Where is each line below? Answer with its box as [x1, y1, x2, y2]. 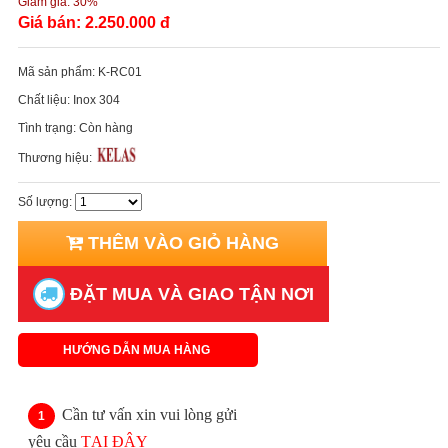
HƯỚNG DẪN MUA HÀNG [63, 342, 213, 357]
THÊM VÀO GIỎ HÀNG [83, 232, 279, 253]
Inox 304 [73, 92, 120, 107]
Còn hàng [79, 120, 133, 135]
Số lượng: [18, 194, 75, 209]
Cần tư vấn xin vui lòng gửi [62, 405, 237, 423]
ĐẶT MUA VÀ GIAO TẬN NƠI [65, 283, 314, 304]
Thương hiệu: [18, 150, 95, 165]
